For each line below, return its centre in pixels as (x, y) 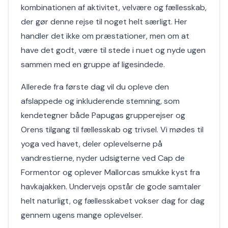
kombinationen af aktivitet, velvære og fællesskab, (114, 7)
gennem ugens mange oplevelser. (82, 215)
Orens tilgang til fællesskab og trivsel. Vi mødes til (112, 130)
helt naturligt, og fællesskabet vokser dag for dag (113, 201)
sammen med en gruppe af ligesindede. (93, 64)
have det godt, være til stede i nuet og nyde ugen (113, 50)
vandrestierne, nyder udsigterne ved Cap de (103, 158)
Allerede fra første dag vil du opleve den (95, 87)
